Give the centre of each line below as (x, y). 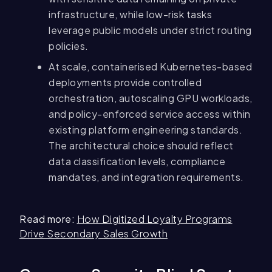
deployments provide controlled (125, 83)
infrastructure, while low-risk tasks (130, 15)
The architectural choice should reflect (141, 146)
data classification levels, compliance (137, 161)
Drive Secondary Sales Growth (93, 234)
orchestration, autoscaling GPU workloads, (151, 98)
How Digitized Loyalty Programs (155, 219)
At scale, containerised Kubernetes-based (150, 67)
